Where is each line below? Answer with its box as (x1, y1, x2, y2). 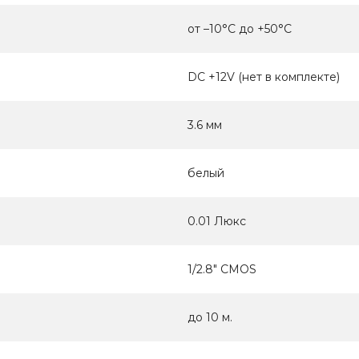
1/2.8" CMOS (188, 262, 256, 277)
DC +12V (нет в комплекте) (188, 70, 340, 85)
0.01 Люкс (188, 214, 246, 229)
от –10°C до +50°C (188, 22, 292, 37)
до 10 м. (188, 310, 232, 325)
